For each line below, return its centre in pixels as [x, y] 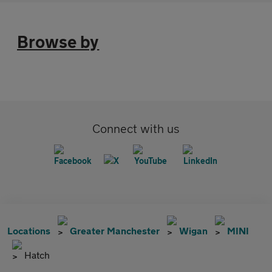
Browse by [58, 42]
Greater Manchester [115, 230]
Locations [29, 230]
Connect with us [136, 128]
